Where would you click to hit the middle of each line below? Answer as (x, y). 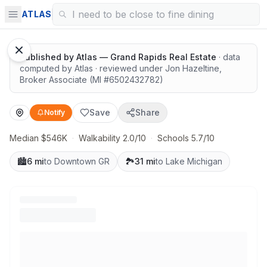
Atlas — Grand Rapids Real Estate (146, 57)
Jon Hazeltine (192, 68)
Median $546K (38, 138)
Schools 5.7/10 (186, 138)
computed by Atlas (56, 68)
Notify (55, 112)
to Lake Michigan (189, 161)
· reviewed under (129, 68)
